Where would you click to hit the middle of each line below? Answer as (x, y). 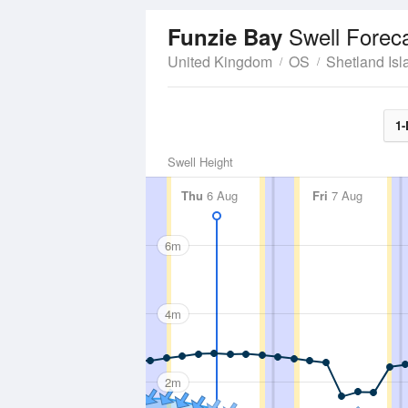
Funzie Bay (228, 36)
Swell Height (200, 162)
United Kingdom (220, 61)
